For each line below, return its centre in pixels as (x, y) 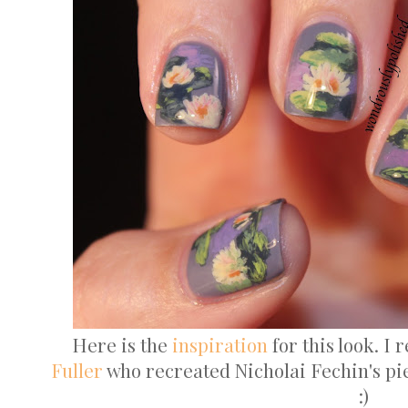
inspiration (220, 345)
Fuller (77, 370)
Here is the (122, 345)
